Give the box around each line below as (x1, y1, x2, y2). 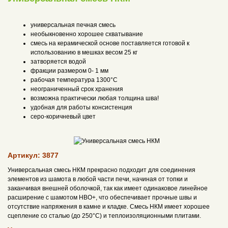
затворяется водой (31, 58, 86, 65)
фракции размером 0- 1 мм (31, 67, 108, 74)
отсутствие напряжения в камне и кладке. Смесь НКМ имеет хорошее (8, 203, 210, 210)
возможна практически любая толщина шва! (31, 95, 159, 102)
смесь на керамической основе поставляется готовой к (31, 40, 189, 47)
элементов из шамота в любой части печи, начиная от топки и (8, 176, 188, 183)
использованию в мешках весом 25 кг (31, 49, 137, 56)
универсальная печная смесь (31, 21, 116, 28)
